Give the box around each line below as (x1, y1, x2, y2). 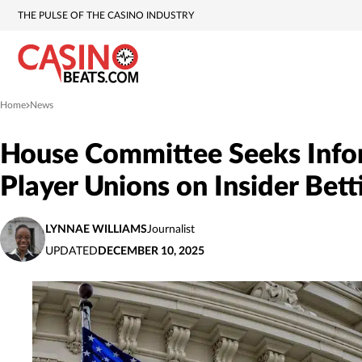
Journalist (147, 224, 195, 235)
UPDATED (45, 246, 98, 257)
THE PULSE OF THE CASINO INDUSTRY (18, 11, 194, 20)
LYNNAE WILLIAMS (45, 224, 147, 235)
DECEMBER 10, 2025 (98, 246, 204, 257)
